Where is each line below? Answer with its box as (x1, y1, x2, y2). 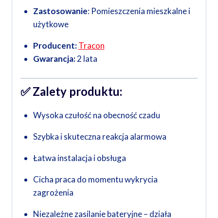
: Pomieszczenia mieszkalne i (87, 6, 190, 17)
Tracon (78, 40, 105, 51)
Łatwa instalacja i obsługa (33, 153, 126, 163)
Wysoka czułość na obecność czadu (33, 110, 160, 121)
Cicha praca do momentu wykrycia (33, 174, 158, 185)
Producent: (33, 40, 78, 51)
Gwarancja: (33, 54, 75, 64)
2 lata (75, 54, 97, 64)
